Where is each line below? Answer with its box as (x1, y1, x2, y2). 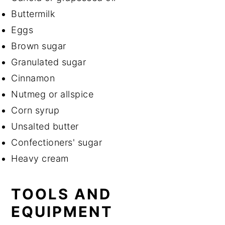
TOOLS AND (11, 185, 112, 203)
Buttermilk (11, 8, 55, 19)
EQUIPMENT (11, 202, 114, 220)
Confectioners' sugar (11, 137, 102, 148)
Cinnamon (11, 72, 58, 83)
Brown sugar (11, 40, 66, 51)
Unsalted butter (11, 121, 79, 132)
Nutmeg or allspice (11, 88, 94, 99)
